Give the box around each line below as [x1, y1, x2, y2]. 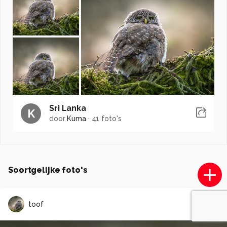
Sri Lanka [49, 103, 86, 113]
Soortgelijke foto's [8, 165, 88, 175]
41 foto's [91, 115, 122, 123]
